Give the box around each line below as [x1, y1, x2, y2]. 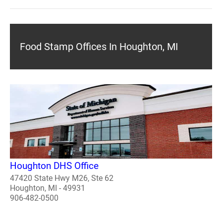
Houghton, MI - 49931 [10, 183, 85, 193]
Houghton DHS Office [10, 160, 99, 171]
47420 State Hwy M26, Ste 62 [10, 173, 113, 183]
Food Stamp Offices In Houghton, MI [20, 41, 178, 53]
